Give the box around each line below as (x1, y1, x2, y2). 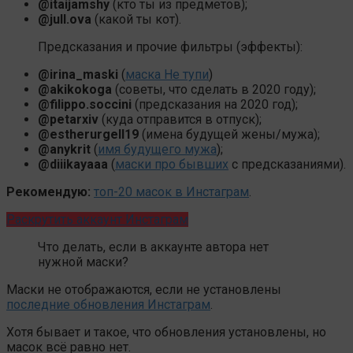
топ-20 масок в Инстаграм (94, 184, 249, 199)
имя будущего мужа (98, 141, 217, 157)
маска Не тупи (125, 66, 209, 82)
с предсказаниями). (229, 156, 346, 172)
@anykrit (38, 141, 91, 157)
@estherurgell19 (38, 126, 139, 142)
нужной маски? (38, 254, 128, 269)
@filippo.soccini (38, 96, 132, 112)
